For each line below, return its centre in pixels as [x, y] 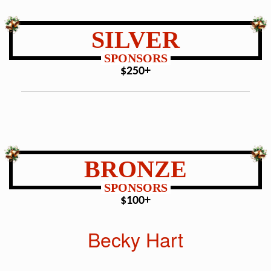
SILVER [135, 39]
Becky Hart [135, 239]
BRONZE [135, 169]
